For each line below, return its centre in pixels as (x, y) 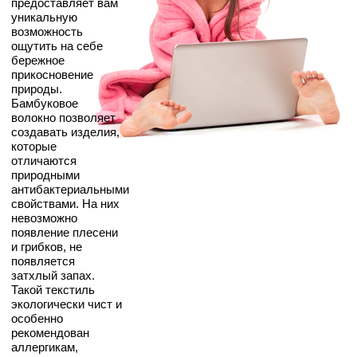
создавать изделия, (65, 131)
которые (34, 146)
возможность (47, 31)
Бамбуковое (45, 103)
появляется (43, 261)
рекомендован (50, 332)
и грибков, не (47, 246)
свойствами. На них (65, 203)
